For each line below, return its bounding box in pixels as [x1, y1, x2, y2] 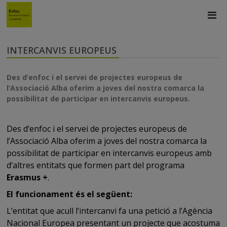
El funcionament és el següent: [7, 188, 133, 200]
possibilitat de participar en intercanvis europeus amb [7, 147, 212, 159]
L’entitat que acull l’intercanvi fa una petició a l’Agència [7, 205, 213, 216]
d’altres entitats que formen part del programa [7, 159, 185, 171]
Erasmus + [7, 171, 48, 183]
